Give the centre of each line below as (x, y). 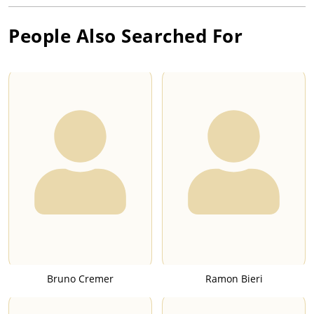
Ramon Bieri (234, 279)
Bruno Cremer (80, 279)
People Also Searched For (125, 36)
